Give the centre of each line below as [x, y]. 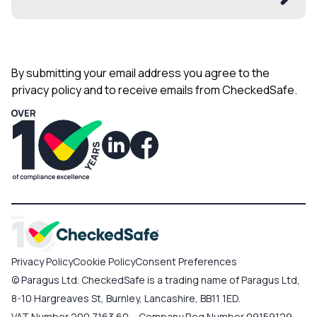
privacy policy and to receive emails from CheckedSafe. [154, 90]
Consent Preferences [186, 261]
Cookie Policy [104, 261]
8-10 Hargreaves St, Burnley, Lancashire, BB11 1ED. [126, 298]
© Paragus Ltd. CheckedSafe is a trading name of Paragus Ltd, [156, 279]
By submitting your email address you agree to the [140, 73]
